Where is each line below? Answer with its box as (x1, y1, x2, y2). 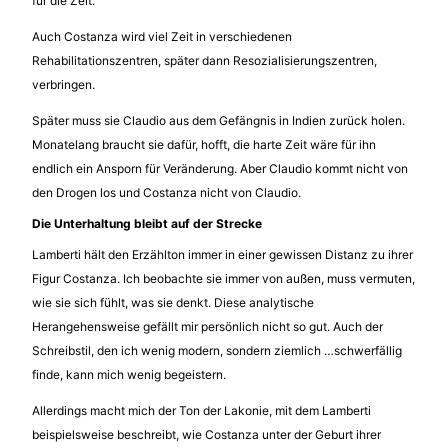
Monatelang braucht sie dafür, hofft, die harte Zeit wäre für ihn (32, 136, 376, 152)
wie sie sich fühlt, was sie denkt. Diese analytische (32, 294, 314, 310)
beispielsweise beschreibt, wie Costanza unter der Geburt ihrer (32, 426, 381, 442)
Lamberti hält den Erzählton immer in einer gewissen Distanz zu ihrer (32, 246, 413, 262)
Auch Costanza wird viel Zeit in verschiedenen (32, 28, 292, 44)
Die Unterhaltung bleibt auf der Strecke (32, 215, 262, 231)
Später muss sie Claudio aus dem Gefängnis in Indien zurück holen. (32, 112, 405, 128)
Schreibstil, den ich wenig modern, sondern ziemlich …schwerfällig (32, 342, 402, 358)
